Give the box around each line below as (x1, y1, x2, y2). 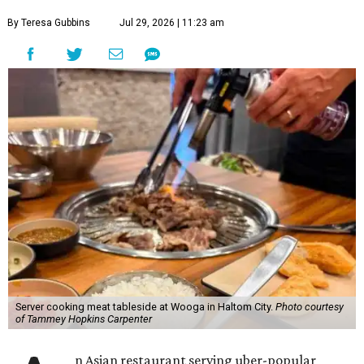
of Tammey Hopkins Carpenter (15, 313, 152, 326)
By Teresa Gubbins (7, 17, 90, 29)
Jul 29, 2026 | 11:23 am (119, 17, 224, 29)
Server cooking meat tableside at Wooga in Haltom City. (15, 301, 275, 314)
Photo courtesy (275, 301, 344, 314)
